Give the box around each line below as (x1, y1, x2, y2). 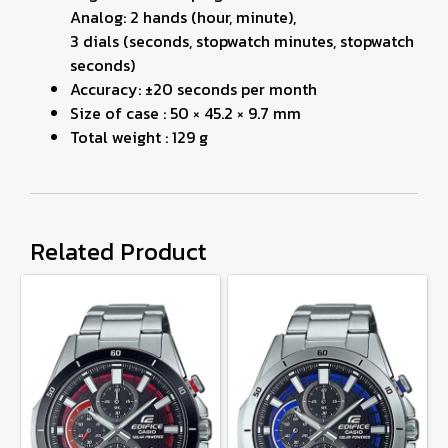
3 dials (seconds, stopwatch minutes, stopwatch (70, 29, 414, 53)
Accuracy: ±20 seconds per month (70, 77, 317, 101)
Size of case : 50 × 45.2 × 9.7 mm (70, 101, 301, 125)
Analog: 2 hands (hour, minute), (70, 5, 296, 29)
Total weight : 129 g (70, 125, 208, 149)
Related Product (30, 234, 207, 269)
